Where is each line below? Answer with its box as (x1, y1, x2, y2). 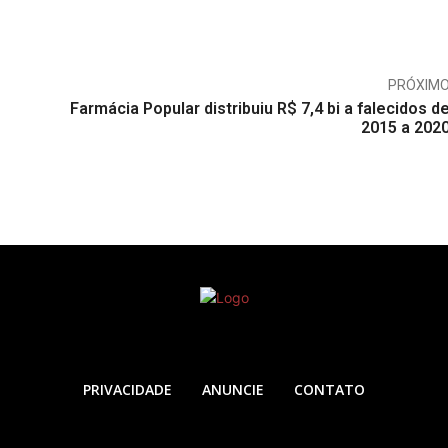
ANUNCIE (202, 379, 264, 399)
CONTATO (294, 379, 365, 399)
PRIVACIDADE (83, 379, 172, 399)
